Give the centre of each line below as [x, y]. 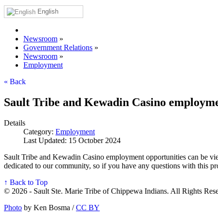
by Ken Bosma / [49, 207]
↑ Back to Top [26, 182]
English [47, 11]
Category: [39, 131]
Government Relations [58, 47]
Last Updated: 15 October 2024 [72, 140]
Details [15, 123]
